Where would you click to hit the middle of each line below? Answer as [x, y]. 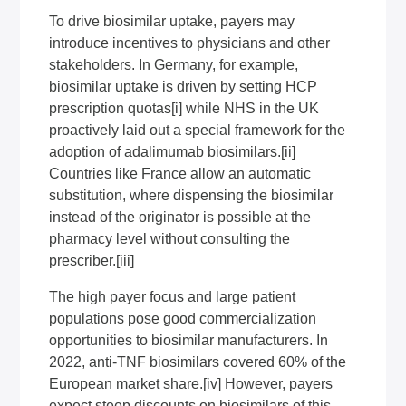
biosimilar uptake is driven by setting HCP [184, 87]
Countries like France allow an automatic [180, 174]
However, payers [277, 384]
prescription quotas [111, 108]
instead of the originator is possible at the [180, 217]
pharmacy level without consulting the [170, 239]
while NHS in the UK [251, 108]
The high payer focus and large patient [173, 297]
